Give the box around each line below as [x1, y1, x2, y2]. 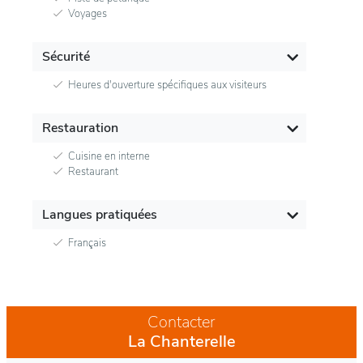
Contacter [147, 311, 216, 334]
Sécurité [42, 48, 90, 66]
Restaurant [68, 164, 118, 180]
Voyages [68, 6, 107, 22]
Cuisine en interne [68, 149, 150, 164]
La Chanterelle [127, 331, 236, 353]
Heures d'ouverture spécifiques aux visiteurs [68, 78, 267, 93]
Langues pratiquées [42, 206, 157, 224]
